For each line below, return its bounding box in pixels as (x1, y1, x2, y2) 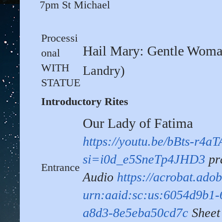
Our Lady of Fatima (83, 115, 193, 131)
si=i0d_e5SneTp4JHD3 (83, 152, 205, 167)
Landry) (83, 63, 125, 78)
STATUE (41, 76, 80, 89)
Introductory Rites (41, 95, 128, 108)
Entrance (41, 161, 80, 174)
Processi (41, 32, 78, 45)
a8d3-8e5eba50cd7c (83, 206, 188, 221)
